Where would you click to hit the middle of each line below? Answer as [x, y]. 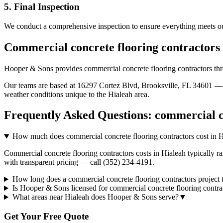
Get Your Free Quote [46, 217]
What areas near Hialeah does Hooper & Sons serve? [95, 197]
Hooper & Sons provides [44, 68]
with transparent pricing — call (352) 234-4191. [79, 162]
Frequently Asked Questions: [79, 115]
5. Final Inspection [42, 7]
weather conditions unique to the [56, 94]
